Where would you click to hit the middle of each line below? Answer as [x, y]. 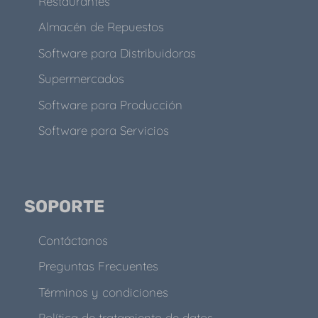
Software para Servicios [103, 131]
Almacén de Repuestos [101, 27]
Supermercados [81, 79]
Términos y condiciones [103, 292]
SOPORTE [64, 206]
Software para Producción [110, 104]
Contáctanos [73, 240]
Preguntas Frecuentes [98, 266]
